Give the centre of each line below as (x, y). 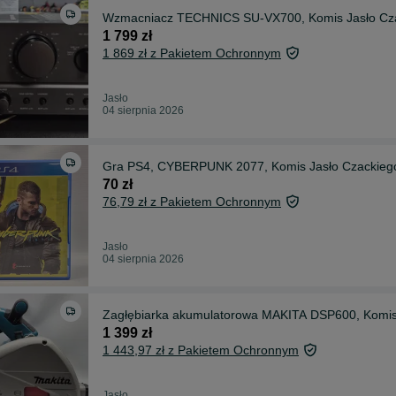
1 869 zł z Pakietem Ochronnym (192, 53)
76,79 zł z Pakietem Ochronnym (192, 201)
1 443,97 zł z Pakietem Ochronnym (201, 350)
